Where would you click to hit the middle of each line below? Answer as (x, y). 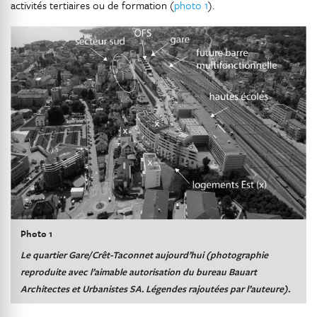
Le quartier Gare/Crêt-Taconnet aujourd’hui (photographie (144, 254)
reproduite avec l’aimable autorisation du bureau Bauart (139, 271)
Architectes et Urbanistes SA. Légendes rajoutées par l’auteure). (155, 288)
